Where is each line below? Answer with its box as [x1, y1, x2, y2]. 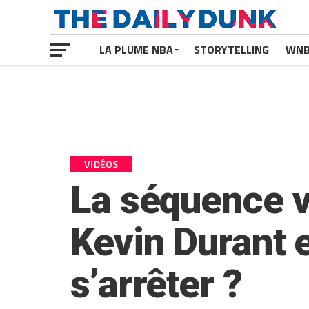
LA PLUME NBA [99, 41, 173, 58]
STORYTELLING [194, 41, 269, 58]
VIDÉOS [84, 157, 119, 172]
